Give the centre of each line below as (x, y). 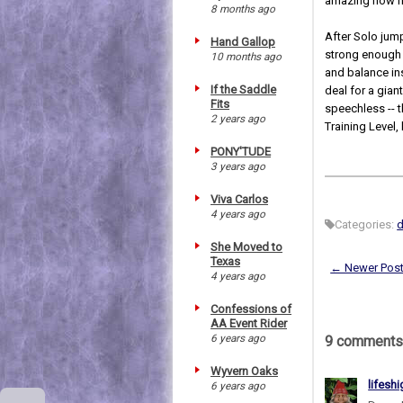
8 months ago (243, 9)
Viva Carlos (239, 199)
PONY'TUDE (241, 151)
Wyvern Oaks (244, 371)
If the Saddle (243, 89)
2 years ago (238, 118)
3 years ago (238, 166)
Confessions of (251, 309)
